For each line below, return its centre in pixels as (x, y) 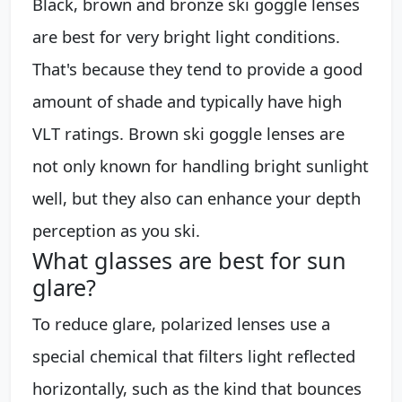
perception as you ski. (116, 230)
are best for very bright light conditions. (186, 36)
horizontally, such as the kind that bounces (197, 388)
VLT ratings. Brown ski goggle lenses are (188, 133)
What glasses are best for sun (189, 260)
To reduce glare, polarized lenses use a (181, 323)
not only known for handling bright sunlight (201, 165)
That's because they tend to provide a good (197, 68)
